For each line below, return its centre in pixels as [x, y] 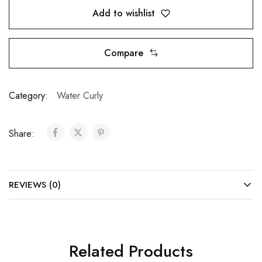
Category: [28, 95]
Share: [23, 133]
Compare [123, 53]
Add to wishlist [123, 13]
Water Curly [80, 95]
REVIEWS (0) [35, 185]
